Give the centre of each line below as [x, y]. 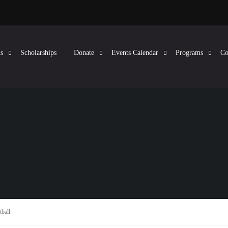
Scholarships [38, 53]
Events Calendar [135, 53]
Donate [84, 53]
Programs [189, 53]
